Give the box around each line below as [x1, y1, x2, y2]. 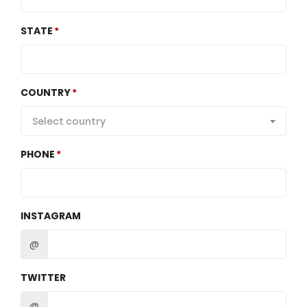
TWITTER [21, 271, 66, 284]
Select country [32, 114, 106, 128]
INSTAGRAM [21, 209, 81, 223]
